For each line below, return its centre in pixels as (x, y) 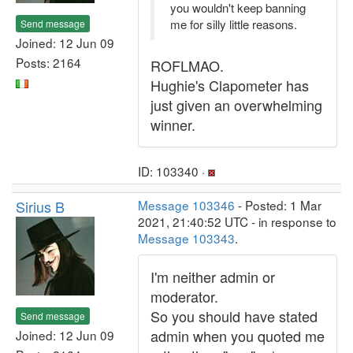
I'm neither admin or (213, 277)
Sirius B (40, 206)
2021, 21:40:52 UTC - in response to (237, 221)
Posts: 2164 (48, 62)
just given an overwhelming (236, 105)
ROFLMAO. (187, 65)
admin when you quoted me (238, 336)
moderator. (184, 296)
